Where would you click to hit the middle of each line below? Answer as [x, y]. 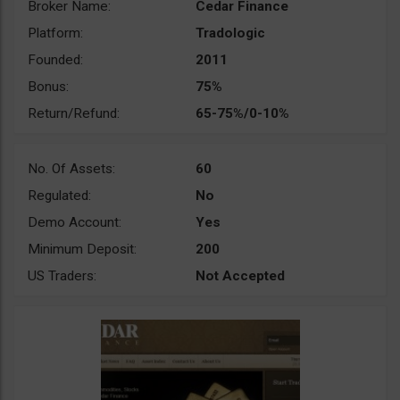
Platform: [55, 33]
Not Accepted [240, 276]
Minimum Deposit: [82, 249]
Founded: [55, 60]
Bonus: [48, 87]
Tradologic [230, 33]
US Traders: [62, 276]
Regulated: [59, 196]
